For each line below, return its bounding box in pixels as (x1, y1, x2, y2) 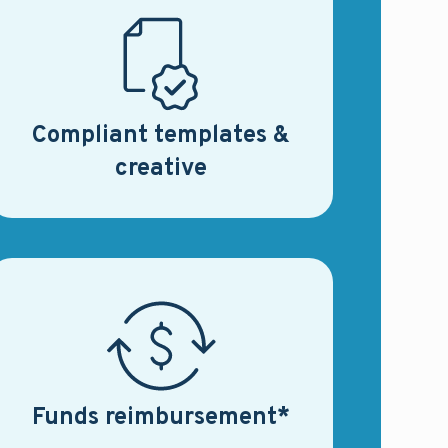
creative (114, 154, 207, 184)
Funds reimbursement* (31, 403, 290, 433)
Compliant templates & (31, 121, 290, 151)
